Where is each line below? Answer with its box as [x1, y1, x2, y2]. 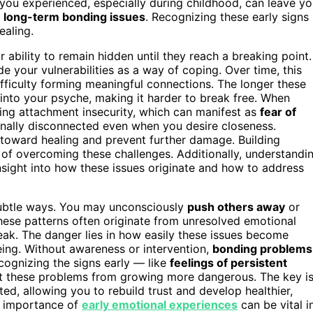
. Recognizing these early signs [145, 9, 309, 24]
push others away [187, 199, 285, 214]
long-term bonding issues [3, 9, 145, 24]
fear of [260, 104, 296, 119]
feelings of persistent [170, 255, 287, 270]
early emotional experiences [82, 297, 238, 312]
